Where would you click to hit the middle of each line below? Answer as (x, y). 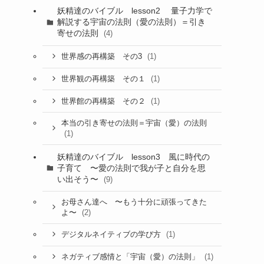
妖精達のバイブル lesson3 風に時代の (133, 156)
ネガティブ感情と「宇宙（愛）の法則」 (131, 257)
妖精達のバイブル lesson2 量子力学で (134, 11)
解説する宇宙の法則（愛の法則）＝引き (131, 22)
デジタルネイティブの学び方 (112, 235)
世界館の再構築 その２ (104, 101)
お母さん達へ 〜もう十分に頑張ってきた (134, 202)
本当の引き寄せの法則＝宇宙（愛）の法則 (134, 123)
